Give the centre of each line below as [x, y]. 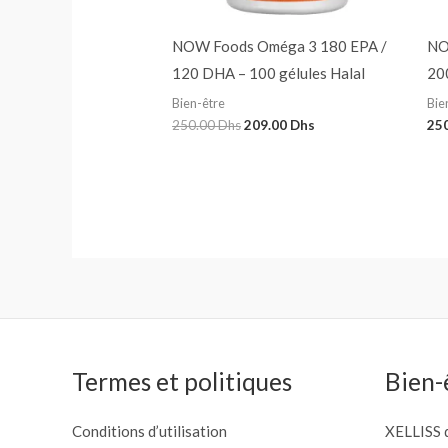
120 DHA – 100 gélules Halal [269, 73]
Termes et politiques [182, 382]
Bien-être [199, 102]
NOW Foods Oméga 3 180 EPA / [280, 46]
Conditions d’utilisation [149, 430]
